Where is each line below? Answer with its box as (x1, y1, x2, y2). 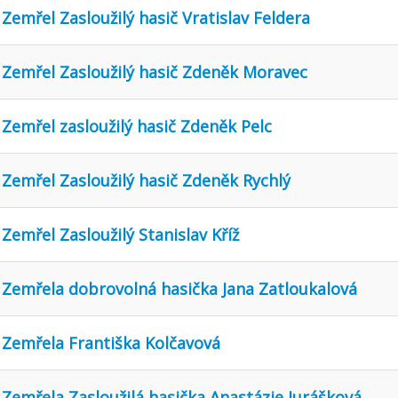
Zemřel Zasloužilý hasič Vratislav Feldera (2, 6, 310, 28)
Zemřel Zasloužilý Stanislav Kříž (2, 223, 239, 245)
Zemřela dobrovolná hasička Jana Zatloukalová (2, 277, 357, 299)
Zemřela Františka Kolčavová (2, 331, 220, 354)
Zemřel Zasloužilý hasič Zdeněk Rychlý (2, 169, 291, 191)
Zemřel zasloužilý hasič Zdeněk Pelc (2, 115, 272, 137)
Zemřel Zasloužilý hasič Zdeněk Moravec (2, 60, 307, 83)
